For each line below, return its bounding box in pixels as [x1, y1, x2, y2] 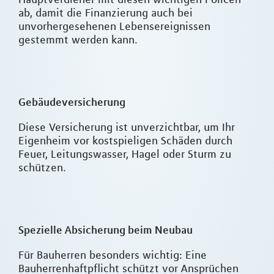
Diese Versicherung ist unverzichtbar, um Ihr [18, 120, 235, 135]
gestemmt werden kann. [18, 33, 138, 47]
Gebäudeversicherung [18, 95, 125, 109]
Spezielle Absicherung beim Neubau [18, 223, 193, 237]
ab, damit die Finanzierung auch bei [18, 6, 193, 20]
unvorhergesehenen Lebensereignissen [18, 20, 210, 34]
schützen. [18, 161, 66, 175]
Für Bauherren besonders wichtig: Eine [18, 248, 207, 262]
